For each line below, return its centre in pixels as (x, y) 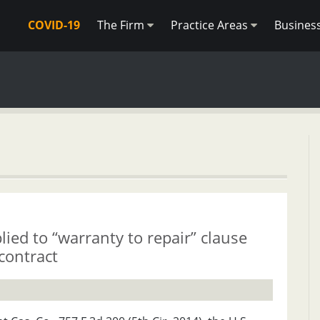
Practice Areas (211, 25)
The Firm (122, 25)
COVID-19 (54, 25)
